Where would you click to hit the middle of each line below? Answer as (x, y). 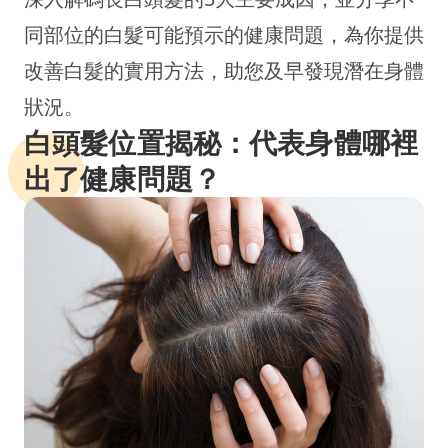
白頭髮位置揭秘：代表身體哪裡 (221, 143)
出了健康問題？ (122, 179)
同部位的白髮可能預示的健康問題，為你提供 (224, 34)
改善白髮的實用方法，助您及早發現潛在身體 (224, 70)
